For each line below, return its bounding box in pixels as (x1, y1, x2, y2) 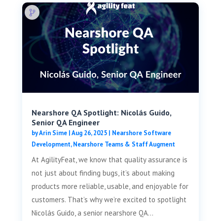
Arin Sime (38, 129, 67, 138)
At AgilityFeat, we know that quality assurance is (31, 155, 187, 165)
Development (31, 140, 71, 149)
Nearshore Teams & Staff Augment (73, 140, 175, 149)
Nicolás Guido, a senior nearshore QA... (31, 208, 153, 218)
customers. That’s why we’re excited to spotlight (31, 195, 186, 205)
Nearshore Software (111, 129, 171, 138)
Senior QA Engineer (31, 117, 100, 128)
